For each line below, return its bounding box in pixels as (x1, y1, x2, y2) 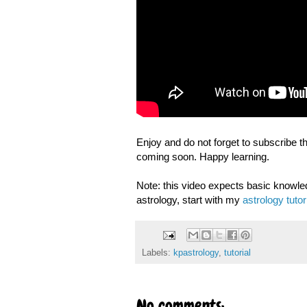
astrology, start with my (136, 193, 243, 206)
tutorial (223, 248, 251, 258)
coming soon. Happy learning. (136, 150, 269, 162)
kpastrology (173, 248, 219, 258)
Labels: (141, 248, 173, 258)
